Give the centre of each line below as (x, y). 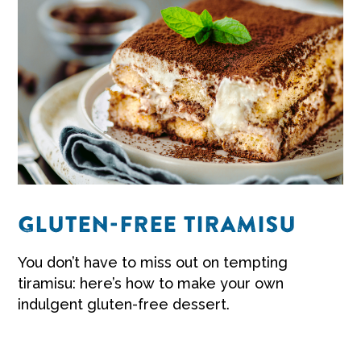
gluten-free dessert (157, 305)
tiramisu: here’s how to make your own (151, 284)
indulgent (53, 305)
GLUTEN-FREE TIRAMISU (157, 226)
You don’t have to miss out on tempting (153, 263)
